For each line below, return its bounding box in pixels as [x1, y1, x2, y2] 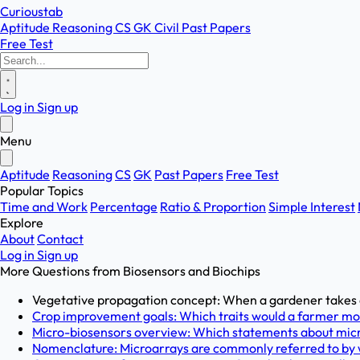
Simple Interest [268, 198, 355, 215]
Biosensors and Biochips [123, 263, 260, 279]
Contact [37, 231, 84, 247]
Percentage [90, 198, 157, 215]
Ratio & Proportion [160, 198, 266, 215]
